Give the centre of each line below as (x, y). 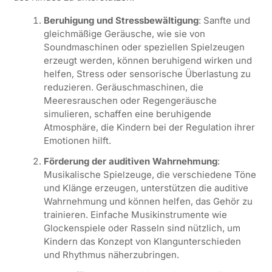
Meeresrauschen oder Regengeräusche (130, 100)
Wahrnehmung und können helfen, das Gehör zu (148, 201)
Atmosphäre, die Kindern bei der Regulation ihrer (149, 127)
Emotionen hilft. (77, 140)
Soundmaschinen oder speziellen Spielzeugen (144, 47)
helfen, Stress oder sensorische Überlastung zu (147, 73)
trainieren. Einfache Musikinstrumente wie (135, 214)
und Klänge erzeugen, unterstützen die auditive (146, 188)
